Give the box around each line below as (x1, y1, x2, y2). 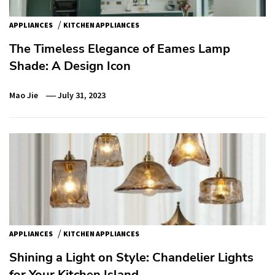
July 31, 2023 (58, 89, 106, 101)
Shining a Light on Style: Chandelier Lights (9, 249, 254, 266)
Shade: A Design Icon (9, 57, 131, 74)
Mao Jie (9, 89, 38, 101)
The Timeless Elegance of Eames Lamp (9, 40, 230, 57)
